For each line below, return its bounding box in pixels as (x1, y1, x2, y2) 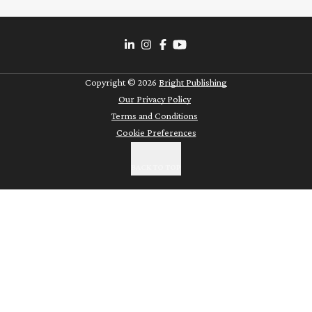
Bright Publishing (159, 77, 227, 88)
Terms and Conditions (111, 110, 198, 122)
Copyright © (85, 77, 136, 88)
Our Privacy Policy (118, 93, 191, 105)
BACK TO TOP (131, 162, 181, 173)
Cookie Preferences (116, 127, 196, 139)
